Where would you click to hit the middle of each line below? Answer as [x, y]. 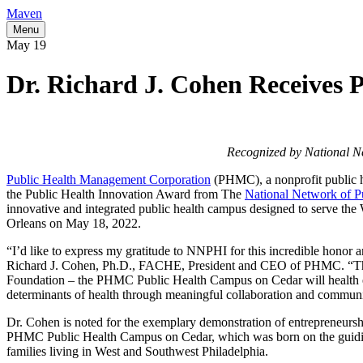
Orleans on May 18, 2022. [74, 223]
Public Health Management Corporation [109, 179]
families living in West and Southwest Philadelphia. [137, 351]
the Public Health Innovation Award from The [126, 194]
